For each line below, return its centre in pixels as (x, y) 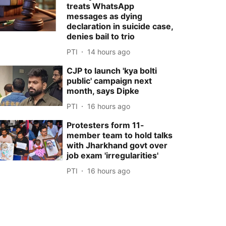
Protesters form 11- (106, 125)
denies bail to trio (101, 36)
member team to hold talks (120, 135)
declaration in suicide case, (120, 26)
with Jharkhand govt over (117, 145)
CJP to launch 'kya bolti (112, 71)
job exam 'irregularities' (113, 155)
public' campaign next (109, 81)
